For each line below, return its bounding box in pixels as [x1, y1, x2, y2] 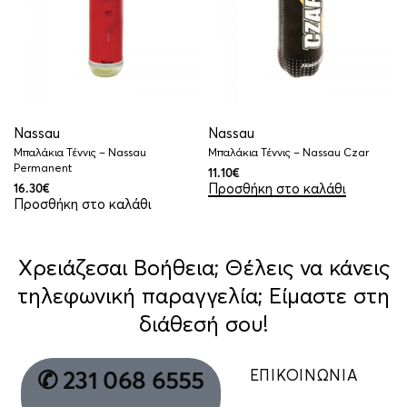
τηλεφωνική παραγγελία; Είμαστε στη [17, 283, 390, 309]
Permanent [14, 161, 72, 175]
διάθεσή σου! [139, 311, 268, 337]
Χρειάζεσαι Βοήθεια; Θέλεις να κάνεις [17, 254, 390, 281]
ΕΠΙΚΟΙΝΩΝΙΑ [249, 365, 358, 384]
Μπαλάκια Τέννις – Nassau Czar [208, 145, 369, 160]
